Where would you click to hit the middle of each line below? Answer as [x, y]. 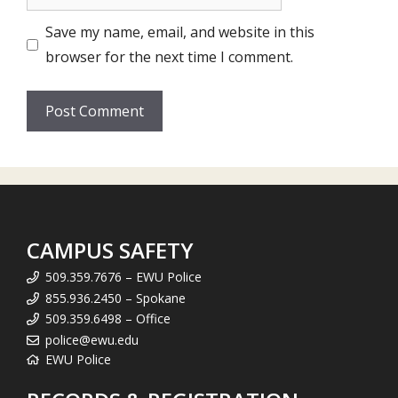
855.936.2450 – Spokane [115, 298]
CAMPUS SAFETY [110, 250]
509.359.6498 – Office [108, 318]
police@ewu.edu [92, 339]
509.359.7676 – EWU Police [123, 277]
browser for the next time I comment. [169, 57]
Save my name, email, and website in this [180, 32]
